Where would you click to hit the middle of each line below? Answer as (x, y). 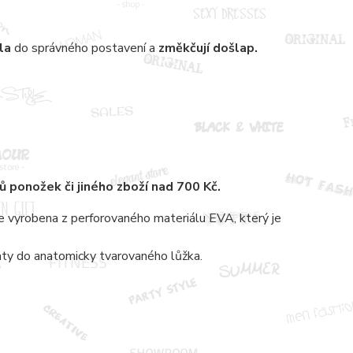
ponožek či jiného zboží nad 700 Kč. (115, 186)
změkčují (185, 48)
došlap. (236, 48)
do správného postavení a (86, 48)
